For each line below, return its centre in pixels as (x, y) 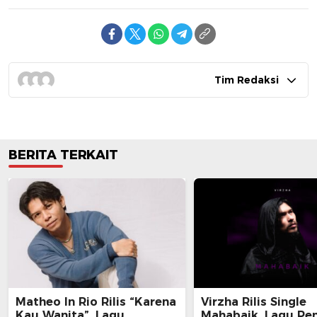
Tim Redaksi (247, 80)
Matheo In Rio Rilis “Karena (96, 302)
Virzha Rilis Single (254, 302)
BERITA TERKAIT (63, 155)
